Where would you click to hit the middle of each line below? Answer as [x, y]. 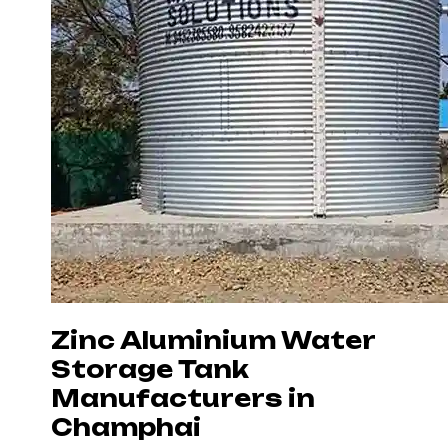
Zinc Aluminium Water [213, 340]
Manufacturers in [183, 398]
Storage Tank [150, 369]
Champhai [126, 427]
